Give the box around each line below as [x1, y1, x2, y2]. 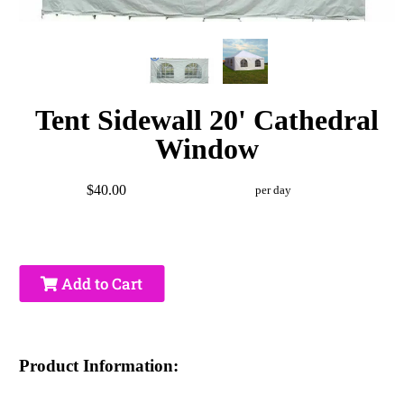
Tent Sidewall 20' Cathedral [35, 103, 380, 136]
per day [254, 182, 291, 197]
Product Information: [19, 355, 179, 375]
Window [155, 132, 260, 165]
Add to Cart [58, 272, 143, 294]
